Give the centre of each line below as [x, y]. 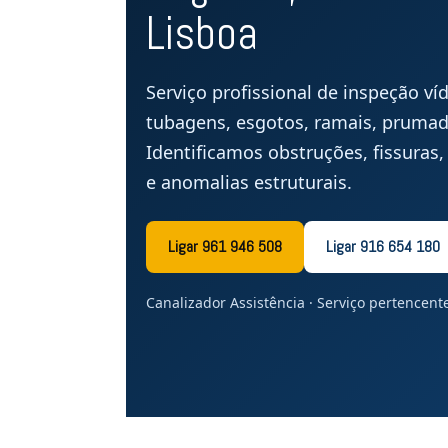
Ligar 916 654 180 [383, 246]
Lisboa [202, 33]
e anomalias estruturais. [249, 182]
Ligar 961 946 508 [225, 246]
